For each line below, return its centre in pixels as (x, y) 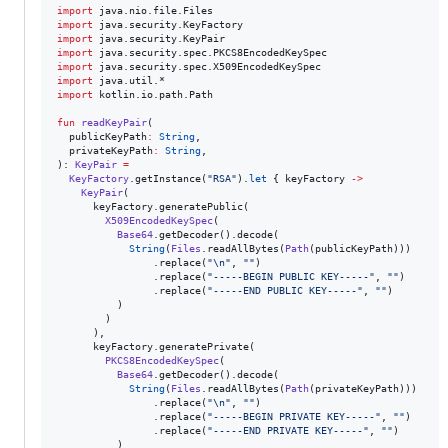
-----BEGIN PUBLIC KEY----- (291, 276)
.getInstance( (168, 178)
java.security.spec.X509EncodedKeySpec (210, 66)
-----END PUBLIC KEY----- (285, 290)
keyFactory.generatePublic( (153, 206)
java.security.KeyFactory (171, 24)
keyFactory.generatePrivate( (156, 346)
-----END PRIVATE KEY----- (288, 430)
